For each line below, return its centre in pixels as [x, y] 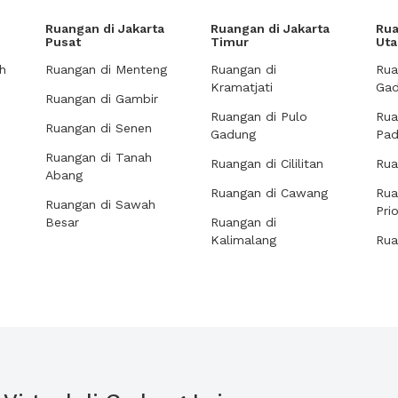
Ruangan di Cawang [269, 193]
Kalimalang [243, 240]
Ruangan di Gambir [102, 99]
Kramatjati [242, 87]
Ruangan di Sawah [100, 204]
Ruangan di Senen [99, 128]
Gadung [233, 134]
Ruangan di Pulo [259, 116]
